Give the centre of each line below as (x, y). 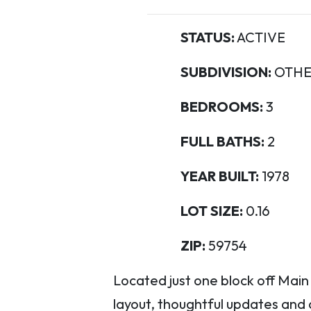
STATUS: (207, 37)
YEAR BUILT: (219, 176)
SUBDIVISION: (226, 72)
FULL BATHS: (222, 141)
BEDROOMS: (221, 107)
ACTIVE (260, 37)
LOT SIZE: (211, 211)
